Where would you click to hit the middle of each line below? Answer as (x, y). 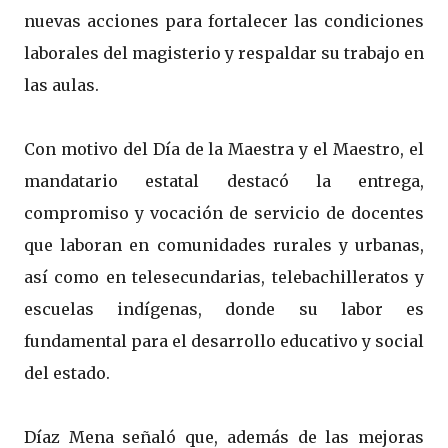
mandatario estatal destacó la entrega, (224, 181)
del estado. (67, 373)
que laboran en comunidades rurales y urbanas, (224, 245)
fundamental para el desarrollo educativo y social (224, 341)
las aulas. (61, 85)
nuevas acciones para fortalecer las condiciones (224, 21)
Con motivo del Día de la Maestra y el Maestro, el (224, 149)
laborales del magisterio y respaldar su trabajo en (224, 53)
